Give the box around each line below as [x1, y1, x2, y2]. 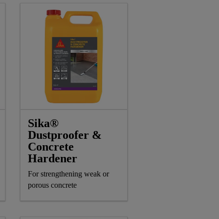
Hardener [28, 152, 77, 165]
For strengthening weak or [28, 169, 109, 178]
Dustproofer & [28, 128, 102, 141]
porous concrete [28, 180, 79, 189]
